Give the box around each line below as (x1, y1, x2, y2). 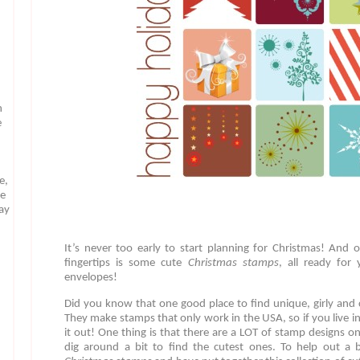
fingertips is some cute (64, 257, 188, 270)
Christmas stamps (187, 257, 279, 270)
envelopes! (64, 272, 117, 284)
